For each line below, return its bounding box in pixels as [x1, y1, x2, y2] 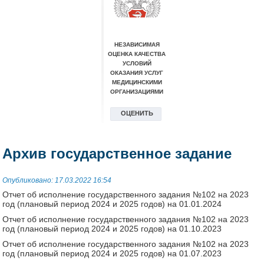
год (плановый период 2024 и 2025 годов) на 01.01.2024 [2, 199, 222, 209]
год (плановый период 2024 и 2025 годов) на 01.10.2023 [2, 223, 222, 233]
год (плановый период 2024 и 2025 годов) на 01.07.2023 [2, 248, 222, 258]
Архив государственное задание [2, 145, 232, 161]
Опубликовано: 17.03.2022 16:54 [2, 176, 112, 184]
